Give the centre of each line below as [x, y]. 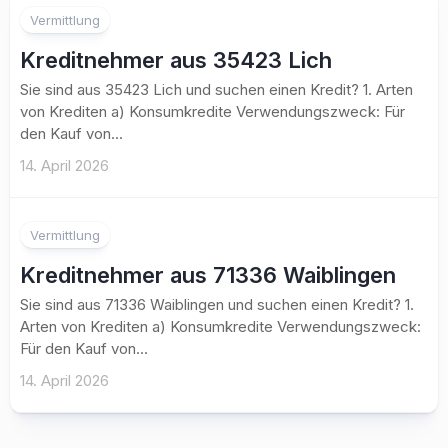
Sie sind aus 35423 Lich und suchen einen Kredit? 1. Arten [216, 89]
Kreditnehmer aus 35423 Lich [176, 60]
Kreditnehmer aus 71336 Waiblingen [208, 275]
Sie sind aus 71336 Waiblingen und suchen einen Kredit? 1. [217, 304]
